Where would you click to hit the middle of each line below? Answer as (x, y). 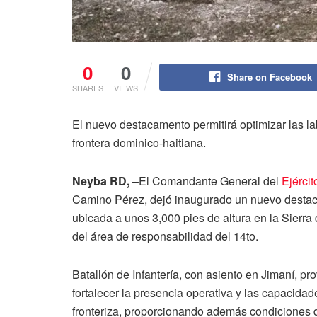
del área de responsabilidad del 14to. (165, 236)
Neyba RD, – (105, 180)
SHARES (88, 87)
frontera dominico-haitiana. (139, 142)
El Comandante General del (210, 180)
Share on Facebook (269, 76)
